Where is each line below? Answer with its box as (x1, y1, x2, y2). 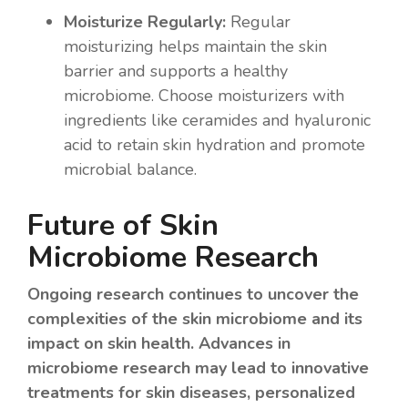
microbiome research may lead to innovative (27, 356, 369, 379)
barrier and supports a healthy (64, 59, 288, 82)
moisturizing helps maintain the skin (64, 35, 327, 57)
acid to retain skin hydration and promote (64, 133, 365, 156)
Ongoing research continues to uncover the (27, 282, 359, 305)
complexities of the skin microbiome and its (27, 307, 362, 330)
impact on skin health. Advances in (27, 331, 291, 354)
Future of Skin (27, 205, 219, 245)
